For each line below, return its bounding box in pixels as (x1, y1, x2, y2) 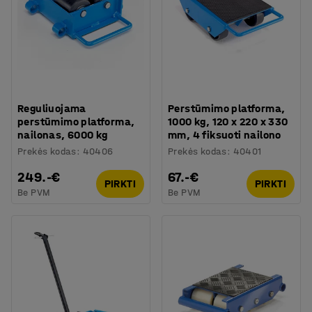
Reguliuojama (17, 101, 86, 115)
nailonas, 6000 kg (17, 127, 108, 141)
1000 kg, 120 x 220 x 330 (168, 114, 288, 128)
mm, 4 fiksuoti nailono (168, 127, 281, 141)
